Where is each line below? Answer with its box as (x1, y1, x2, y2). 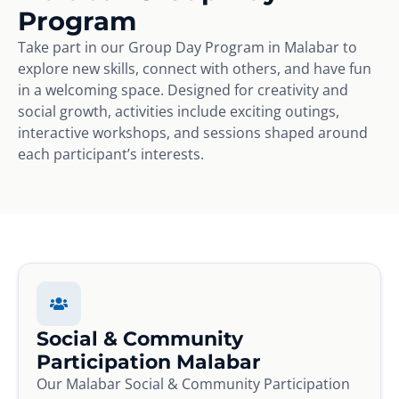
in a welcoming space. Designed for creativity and (18, 79, 348, 100)
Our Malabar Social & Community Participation (37, 373, 350, 394)
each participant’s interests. (18, 143, 204, 164)
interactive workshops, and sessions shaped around (18, 122, 368, 142)
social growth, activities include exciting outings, (18, 101, 339, 121)
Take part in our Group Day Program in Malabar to (18, 37, 357, 57)
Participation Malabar (37, 348, 260, 374)
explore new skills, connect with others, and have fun (18, 58, 371, 78)
